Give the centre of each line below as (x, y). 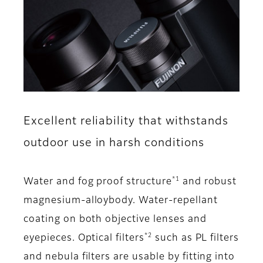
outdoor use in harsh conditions (114, 143)
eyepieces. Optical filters (84, 239)
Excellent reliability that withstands (126, 122)
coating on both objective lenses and (115, 220)
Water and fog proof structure (98, 182)
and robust (208, 182)
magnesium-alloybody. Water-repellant (121, 201)
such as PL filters (195, 239)
